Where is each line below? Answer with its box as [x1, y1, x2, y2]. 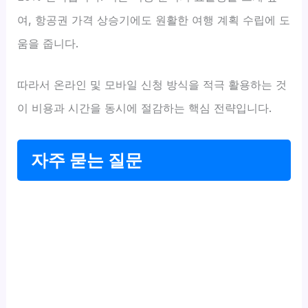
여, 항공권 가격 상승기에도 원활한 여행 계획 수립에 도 [17, 12, 291, 27]
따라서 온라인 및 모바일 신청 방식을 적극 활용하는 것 [17, 78, 287, 92]
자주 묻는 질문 [31, 150, 143, 171]
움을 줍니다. [17, 36, 79, 50]
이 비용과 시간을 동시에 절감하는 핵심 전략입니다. [17, 101, 272, 115]
